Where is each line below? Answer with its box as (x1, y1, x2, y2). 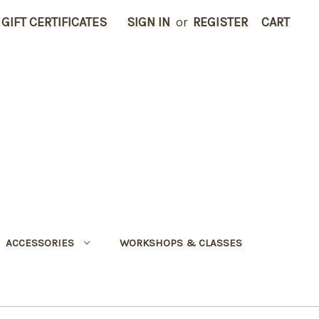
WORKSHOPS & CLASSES (119, 236, 242, 249)
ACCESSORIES (5, 236, 74, 249)
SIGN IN (127, 14, 170, 30)
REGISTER (193, 14, 248, 30)
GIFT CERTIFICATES (1, 14, 107, 30)
